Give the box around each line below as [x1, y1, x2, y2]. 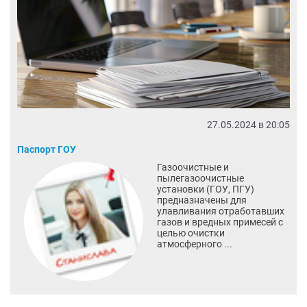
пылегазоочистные [156, 172, 244, 184]
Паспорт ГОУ [17, 143, 76, 155]
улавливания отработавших [156, 205, 284, 217]
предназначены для [156, 194, 247, 206]
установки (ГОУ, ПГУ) [156, 183, 254, 195]
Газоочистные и [156, 161, 229, 173]
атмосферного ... [156, 238, 232, 249]
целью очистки [156, 227, 225, 238]
